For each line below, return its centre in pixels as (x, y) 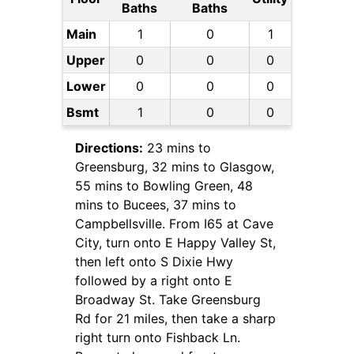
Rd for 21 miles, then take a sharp (175, 319)
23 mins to (177, 148)
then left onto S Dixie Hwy (154, 262)
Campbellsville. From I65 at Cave (174, 224)
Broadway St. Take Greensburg (168, 300)
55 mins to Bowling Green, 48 (164, 186)
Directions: (109, 148)
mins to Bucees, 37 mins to (156, 205)
